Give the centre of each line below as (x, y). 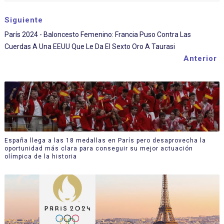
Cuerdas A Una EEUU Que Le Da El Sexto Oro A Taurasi (89, 46)
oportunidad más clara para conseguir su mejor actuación (98, 148)
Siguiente (23, 20)
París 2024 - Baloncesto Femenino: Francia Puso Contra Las (97, 34)
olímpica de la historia (40, 156)
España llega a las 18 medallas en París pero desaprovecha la (105, 140)
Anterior (200, 58)
